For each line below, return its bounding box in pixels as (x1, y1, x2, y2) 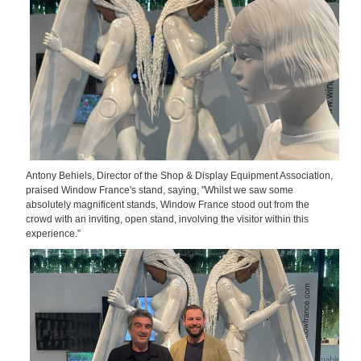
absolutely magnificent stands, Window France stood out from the (26, 199, 309, 211)
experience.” (26, 228, 81, 240)
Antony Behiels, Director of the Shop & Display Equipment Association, (26, 170, 333, 182)
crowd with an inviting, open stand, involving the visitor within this (26, 214, 309, 226)
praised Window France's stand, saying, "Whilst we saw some (26, 185, 293, 197)
